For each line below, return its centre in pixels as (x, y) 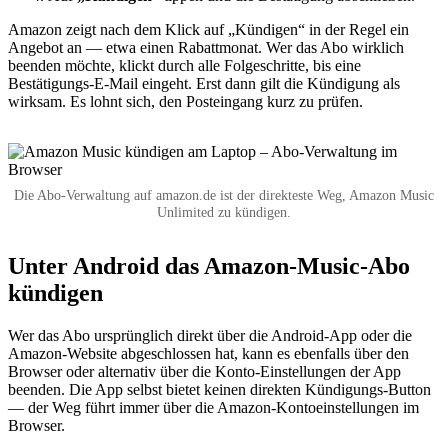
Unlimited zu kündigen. (224, 211)
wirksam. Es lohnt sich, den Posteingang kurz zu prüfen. (185, 101)
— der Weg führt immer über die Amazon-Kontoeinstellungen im (213, 407)
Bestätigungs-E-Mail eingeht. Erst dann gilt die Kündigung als (204, 83)
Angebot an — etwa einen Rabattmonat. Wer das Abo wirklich (206, 47)
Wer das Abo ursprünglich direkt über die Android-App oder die (210, 335)
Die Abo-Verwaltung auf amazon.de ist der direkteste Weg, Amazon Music (224, 194)
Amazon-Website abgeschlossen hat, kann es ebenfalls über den (208, 353)
